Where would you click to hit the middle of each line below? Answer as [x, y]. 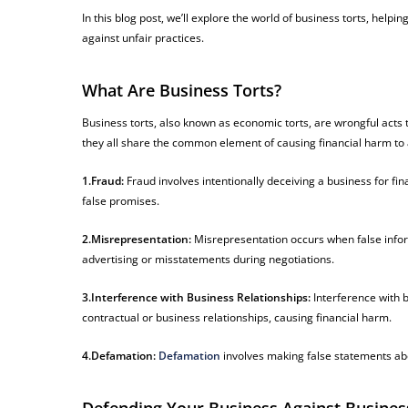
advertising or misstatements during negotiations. [209, 260]
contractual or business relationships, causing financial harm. [237, 318]
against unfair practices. [143, 38]
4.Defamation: [119, 356]
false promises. [121, 201]
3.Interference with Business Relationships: [197, 298]
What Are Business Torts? [182, 91]
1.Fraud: [103, 181]
